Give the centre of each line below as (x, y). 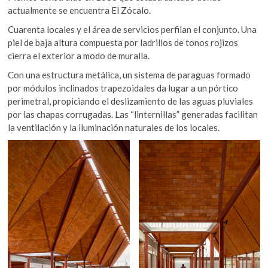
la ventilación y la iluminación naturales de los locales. (114, 127)
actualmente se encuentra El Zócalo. (80, 10)
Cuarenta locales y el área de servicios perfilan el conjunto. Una (133, 29)
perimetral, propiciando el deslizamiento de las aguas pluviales (131, 101)
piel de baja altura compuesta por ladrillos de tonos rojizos (123, 42)
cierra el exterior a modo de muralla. (79, 55)
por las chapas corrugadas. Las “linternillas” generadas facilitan (133, 114)
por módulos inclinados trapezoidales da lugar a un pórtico (123, 88)
